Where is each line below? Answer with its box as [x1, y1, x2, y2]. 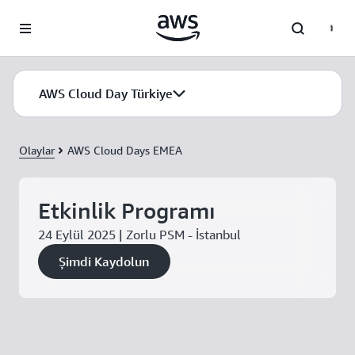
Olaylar [19, 143, 55, 157]
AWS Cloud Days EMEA [67, 143, 182, 157]
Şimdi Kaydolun [59, 254, 150, 269]
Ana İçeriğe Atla [7, 10, 86, 22]
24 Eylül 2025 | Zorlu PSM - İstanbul [38, 227, 241, 242]
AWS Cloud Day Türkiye [39, 86, 173, 101]
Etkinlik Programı [38, 197, 216, 223]
